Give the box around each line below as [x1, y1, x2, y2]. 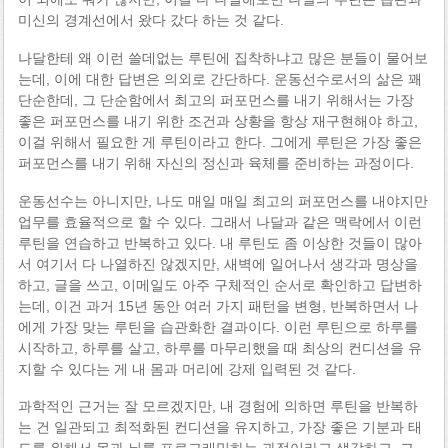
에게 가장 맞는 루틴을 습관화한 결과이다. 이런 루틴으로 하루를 [17, 318, 418, 335]
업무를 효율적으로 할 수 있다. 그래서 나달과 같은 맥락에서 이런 [17, 213, 422, 230]
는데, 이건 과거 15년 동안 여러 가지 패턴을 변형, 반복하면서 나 [17, 297, 418, 314]
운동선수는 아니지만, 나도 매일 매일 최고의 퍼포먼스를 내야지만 [17, 192, 428, 209]
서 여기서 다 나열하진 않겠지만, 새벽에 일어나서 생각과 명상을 [17, 255, 418, 272]
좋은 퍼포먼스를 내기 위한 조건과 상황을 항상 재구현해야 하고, [17, 112, 418, 129]
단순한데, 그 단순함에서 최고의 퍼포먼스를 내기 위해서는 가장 [17, 91, 414, 108]
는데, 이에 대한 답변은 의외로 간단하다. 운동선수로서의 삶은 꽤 [17, 70, 422, 87]
